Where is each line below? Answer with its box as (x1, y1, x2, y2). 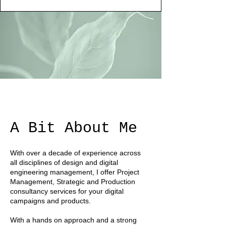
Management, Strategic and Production (10, 178, 135, 186)
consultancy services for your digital (10, 187, 124, 195)
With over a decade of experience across (10, 149, 141, 157)
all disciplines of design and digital (10, 158, 118, 166)
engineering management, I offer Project (10, 168, 139, 176)
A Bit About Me (10, 120, 137, 137)
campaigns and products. (10, 197, 91, 205)
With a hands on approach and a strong (10, 216, 137, 224)
